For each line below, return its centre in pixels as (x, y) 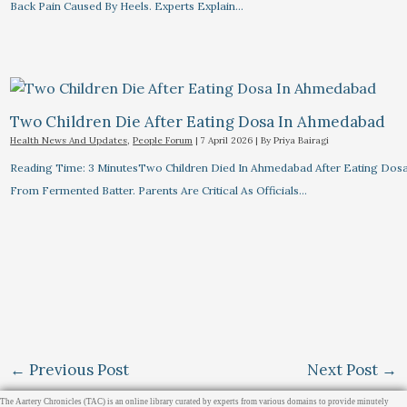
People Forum (163, 141)
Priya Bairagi (302, 141)
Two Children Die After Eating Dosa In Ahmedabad (198, 122)
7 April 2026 (228, 141)
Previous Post (77, 369)
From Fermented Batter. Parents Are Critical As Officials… (159, 191)
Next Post (345, 369)
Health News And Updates (69, 141)
